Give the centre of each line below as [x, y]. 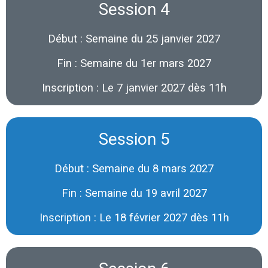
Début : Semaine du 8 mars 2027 [134, 168]
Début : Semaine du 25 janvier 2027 [134, 39]
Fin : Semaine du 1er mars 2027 [134, 63]
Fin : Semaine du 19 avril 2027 [134, 193]
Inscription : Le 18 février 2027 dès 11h [134, 217]
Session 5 [134, 139]
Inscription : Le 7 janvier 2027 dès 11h [134, 88]
